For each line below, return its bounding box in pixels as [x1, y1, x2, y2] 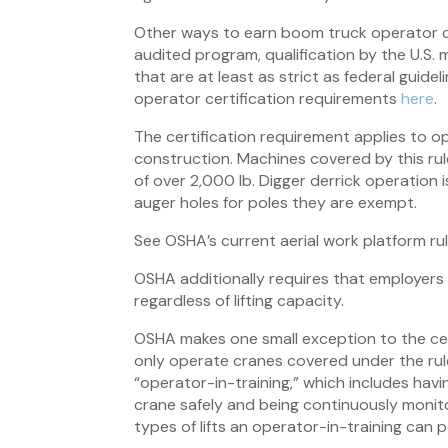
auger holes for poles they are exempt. [134, 192, 418, 214]
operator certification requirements [134, 88, 402, 110]
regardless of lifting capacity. [134, 290, 345, 312]
